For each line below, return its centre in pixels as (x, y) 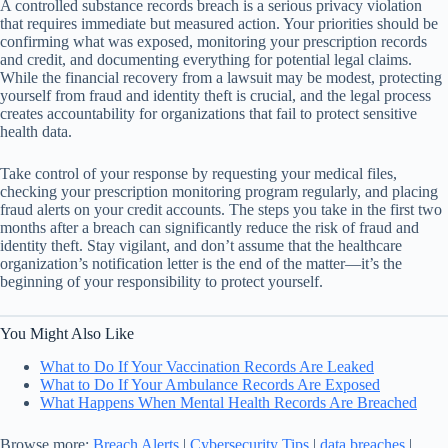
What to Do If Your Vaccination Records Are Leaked (207, 366)
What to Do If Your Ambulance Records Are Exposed (210, 384)
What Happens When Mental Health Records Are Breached (228, 402)
